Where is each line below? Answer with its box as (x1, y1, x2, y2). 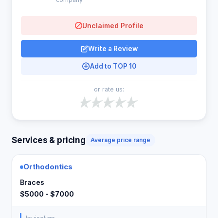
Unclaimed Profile (82, 21, 144, 30)
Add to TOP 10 (90, 62, 136, 70)
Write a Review (88, 45, 138, 53)
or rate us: (94, 86, 124, 93)
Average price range (90, 136, 150, 144)
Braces (20, 178, 44, 186)
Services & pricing (12, 135, 86, 145)
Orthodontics (23, 162, 73, 171)
